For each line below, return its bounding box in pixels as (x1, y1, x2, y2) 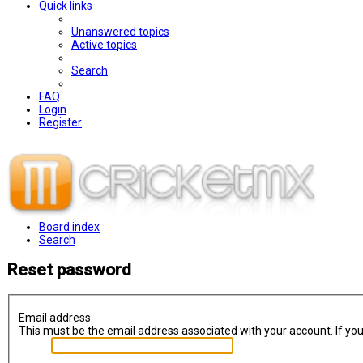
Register (39, 116, 82, 129)
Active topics (71, 38, 137, 51)
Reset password (6, 260, 131, 280)
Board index (39, 220, 100, 233)
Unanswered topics (71, 25, 169, 38)
